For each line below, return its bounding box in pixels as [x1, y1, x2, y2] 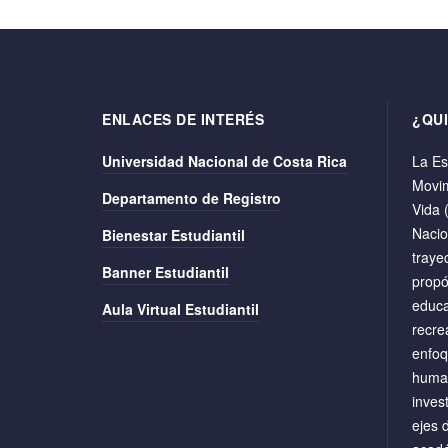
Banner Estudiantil [102, 262, 229, 282]
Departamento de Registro [102, 188, 281, 208]
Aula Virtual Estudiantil [102, 299, 259, 319]
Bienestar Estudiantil [102, 225, 245, 245]
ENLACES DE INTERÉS [102, 109, 264, 129]
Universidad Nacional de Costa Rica [102, 151, 347, 171]
